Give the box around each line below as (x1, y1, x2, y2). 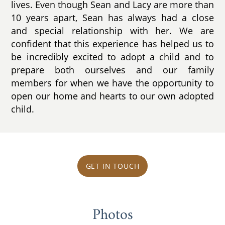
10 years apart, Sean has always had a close (11, 12, 214, 24)
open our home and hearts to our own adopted (11, 90, 214, 102)
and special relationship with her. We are (11, 25, 214, 37)
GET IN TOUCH (85, 161, 140, 171)
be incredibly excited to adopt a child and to (11, 51, 214, 63)
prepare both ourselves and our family (11, 64, 214, 76)
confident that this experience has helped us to (11, 38, 214, 50)
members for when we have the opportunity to (11, 77, 214, 89)
